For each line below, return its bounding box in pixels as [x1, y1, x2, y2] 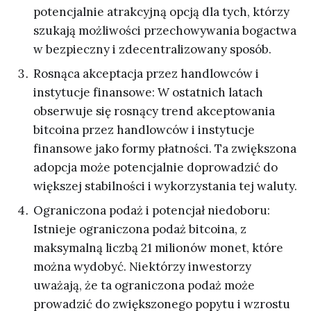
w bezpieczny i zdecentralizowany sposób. [33, 41, 271, 57]
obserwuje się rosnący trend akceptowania [33, 103, 275, 119]
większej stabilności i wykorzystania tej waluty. [33, 178, 297, 194]
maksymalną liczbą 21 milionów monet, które [33, 239, 283, 255]
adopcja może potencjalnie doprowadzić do [33, 159, 278, 175]
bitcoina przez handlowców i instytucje [33, 121, 255, 137]
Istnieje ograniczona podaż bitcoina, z [33, 221, 246, 237]
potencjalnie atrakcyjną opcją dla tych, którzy [33, 3, 289, 19]
